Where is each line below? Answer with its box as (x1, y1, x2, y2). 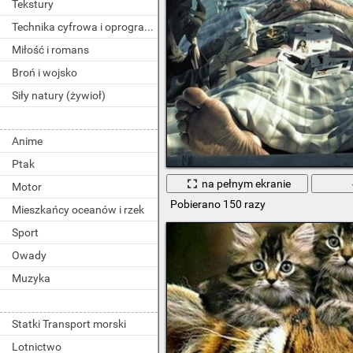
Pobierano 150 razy (169, 198, 266, 211)
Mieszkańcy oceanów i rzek (12, 203, 144, 216)
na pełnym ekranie (202, 176, 292, 190)
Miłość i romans (12, 43, 89, 56)
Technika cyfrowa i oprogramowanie (144, 20, 154, 33)
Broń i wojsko (12, 66, 77, 79)
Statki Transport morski (12, 318, 126, 330)
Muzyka (12, 272, 50, 284)
